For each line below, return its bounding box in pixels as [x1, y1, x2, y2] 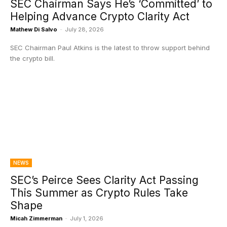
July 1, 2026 [70, 215, 103, 222]
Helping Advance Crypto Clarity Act [10, 10, 193, 23]
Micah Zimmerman [10, 215, 62, 222]
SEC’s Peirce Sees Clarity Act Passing [10, 174, 199, 186]
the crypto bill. [10, 54, 55, 62]
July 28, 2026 [65, 26, 104, 33]
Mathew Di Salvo [10, 26, 57, 33]
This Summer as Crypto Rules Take [10, 186, 188, 199]
